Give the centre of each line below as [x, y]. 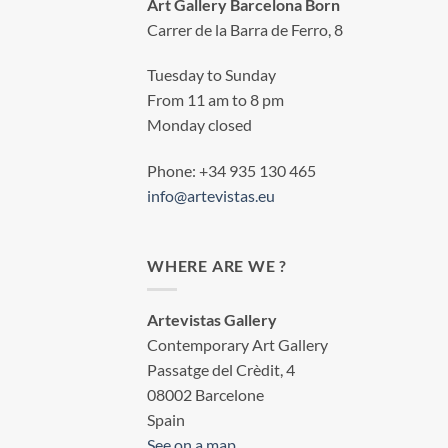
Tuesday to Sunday [211, 75]
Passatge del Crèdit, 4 [221, 370]
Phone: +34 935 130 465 [231, 171]
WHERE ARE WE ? [217, 265]
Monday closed [199, 125]
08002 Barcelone [205, 395]
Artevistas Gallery [212, 320]
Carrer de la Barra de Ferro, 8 [245, 29]
